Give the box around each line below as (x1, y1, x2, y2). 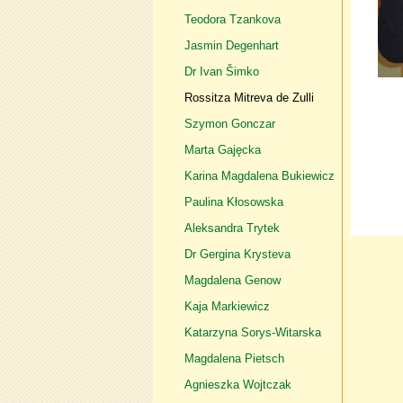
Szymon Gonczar (184, 117, 275, 130)
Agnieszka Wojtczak (184, 378, 291, 391)
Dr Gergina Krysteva (184, 247, 291, 261)
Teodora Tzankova (184, 13, 281, 26)
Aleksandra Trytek (184, 221, 280, 235)
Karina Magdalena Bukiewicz (184, 169, 335, 183)
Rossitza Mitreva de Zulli (184, 91, 314, 104)
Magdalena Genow (184, 273, 281, 287)
